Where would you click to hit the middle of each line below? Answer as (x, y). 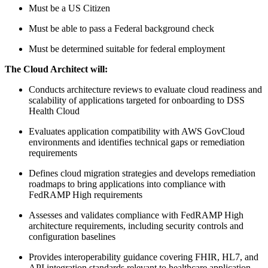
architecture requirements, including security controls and (136, 226)
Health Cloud (54, 111)
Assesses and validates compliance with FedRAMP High (136, 215)
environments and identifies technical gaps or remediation (137, 142)
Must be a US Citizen (69, 8)
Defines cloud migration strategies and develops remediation (142, 173)
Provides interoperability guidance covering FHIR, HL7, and (144, 257)
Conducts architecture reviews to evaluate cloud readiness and (145, 90)
